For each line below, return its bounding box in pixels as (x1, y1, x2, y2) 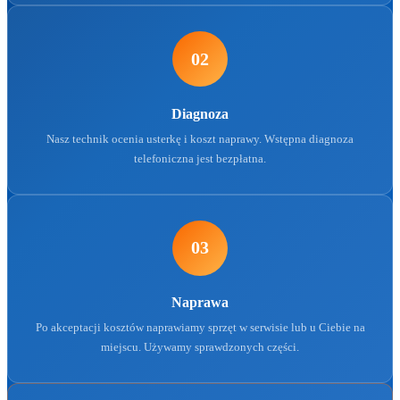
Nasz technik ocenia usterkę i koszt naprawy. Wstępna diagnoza (46, 131, 354, 146)
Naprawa (171, 295, 229, 311)
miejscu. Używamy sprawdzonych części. (101, 340, 299, 354)
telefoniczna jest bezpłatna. (134, 151, 266, 165)
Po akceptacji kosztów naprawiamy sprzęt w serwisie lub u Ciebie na (35, 321, 365, 335)
